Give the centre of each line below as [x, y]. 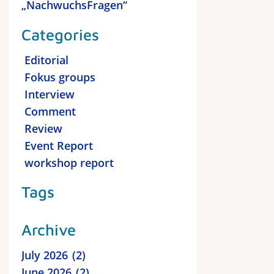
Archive [49, 229]
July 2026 [45, 255]
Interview [48, 94]
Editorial [45, 60]
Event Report [57, 145]
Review [42, 128]
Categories [60, 34]
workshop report [68, 162]
